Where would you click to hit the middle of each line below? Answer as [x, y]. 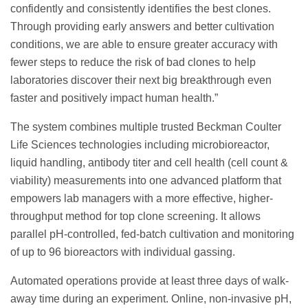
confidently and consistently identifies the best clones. [141, 9]
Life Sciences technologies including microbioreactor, [140, 145]
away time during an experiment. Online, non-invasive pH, [151, 299]
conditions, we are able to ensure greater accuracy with [144, 45]
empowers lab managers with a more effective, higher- [142, 199]
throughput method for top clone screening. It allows [135, 217]
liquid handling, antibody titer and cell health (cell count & [149, 163]
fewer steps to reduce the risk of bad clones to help [133, 63]
